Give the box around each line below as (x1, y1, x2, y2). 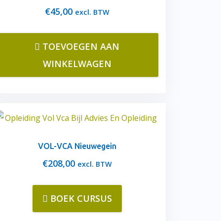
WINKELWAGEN (42, 58, 111, 70)
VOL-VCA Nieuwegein (37, 142, 116, 150)
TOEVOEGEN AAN (42, 40, 119, 52)
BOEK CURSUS (50, 192, 112, 204)
